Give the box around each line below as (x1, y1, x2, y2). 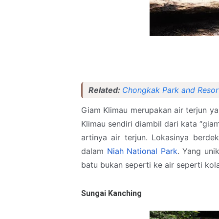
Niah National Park (107, 146, 177, 156)
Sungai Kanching (81, 189, 142, 198)
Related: (88, 85, 122, 95)
